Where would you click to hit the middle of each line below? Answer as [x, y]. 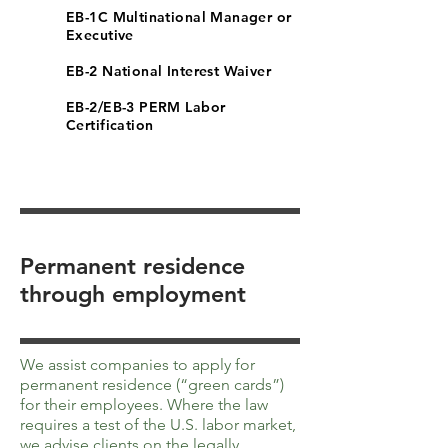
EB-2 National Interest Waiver [169, 71]
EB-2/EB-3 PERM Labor [146, 107]
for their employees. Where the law [144, 404]
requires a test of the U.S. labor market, [158, 424]
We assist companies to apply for [137, 364]
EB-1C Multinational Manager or [179, 17]
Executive [100, 35]
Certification [110, 125]
